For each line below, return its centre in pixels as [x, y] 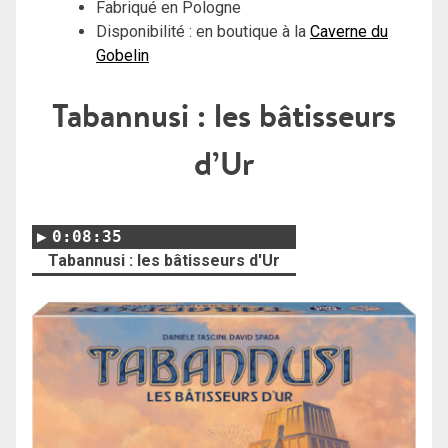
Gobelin [122, 55]
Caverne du [349, 31]
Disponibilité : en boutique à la [203, 31]
